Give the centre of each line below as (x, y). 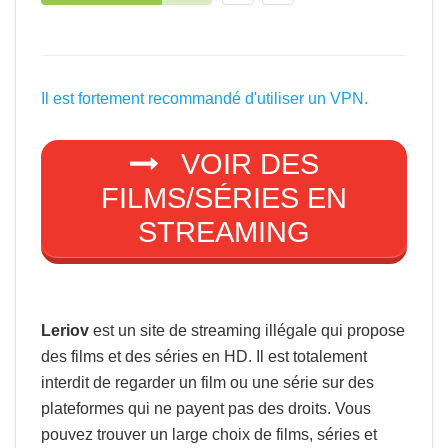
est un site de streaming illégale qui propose (247, 330)
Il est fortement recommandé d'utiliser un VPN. (204, 98)
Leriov (65, 330)
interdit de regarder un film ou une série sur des (207, 382)
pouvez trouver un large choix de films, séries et (209, 434)
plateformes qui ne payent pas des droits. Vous (206, 408)
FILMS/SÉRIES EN (224, 198)
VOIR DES (245, 164)
